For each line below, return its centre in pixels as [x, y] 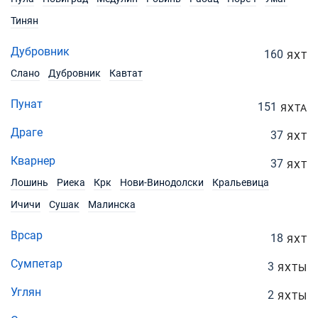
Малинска [112, 204]
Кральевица [241, 182]
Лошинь [29, 182]
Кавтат [126, 73]
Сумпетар [37, 264]
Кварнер [33, 161]
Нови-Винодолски [162, 182]
